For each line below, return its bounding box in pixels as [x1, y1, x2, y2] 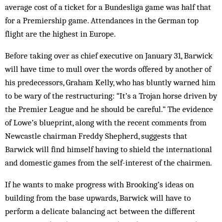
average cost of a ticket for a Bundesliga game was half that [5, 2, 211, 12]
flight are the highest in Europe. [5, 29, 116, 39]
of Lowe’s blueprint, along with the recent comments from [5, 117, 207, 127]
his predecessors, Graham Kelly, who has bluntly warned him [5, 77, 216, 87]
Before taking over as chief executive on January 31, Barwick [5, 51, 213, 60]
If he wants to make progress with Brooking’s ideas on [5, 179, 194, 189]
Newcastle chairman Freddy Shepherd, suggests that [5, 131, 187, 141]
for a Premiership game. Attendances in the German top [5, 15, 199, 25]
